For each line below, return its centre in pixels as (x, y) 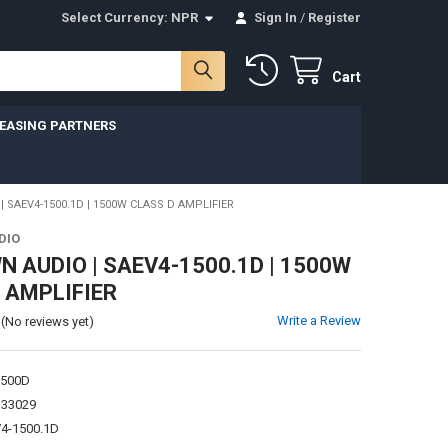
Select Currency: (116, 17)
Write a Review (319, 320)
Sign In (276, 17)
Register (335, 17)
